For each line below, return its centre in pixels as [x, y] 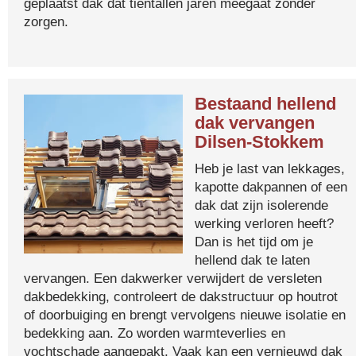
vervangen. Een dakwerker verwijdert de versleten [173, 278]
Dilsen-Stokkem [259, 142]
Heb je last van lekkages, [270, 168]
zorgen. [46, 21]
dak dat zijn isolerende [261, 205]
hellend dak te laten [252, 260]
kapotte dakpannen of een [271, 187]
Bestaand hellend [265, 104]
